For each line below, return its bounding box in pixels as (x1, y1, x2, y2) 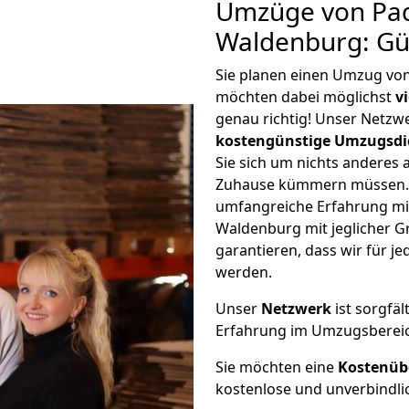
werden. (215, 262, 272, 282)
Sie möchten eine (215, 357, 338, 377)
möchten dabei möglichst (215, 87, 395, 107)
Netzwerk (261, 299, 331, 319)
